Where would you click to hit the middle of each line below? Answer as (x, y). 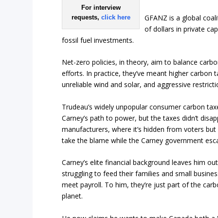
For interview (101, 7)
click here (116, 17)
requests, (86, 17)
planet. (73, 196)
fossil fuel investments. (98, 40)
